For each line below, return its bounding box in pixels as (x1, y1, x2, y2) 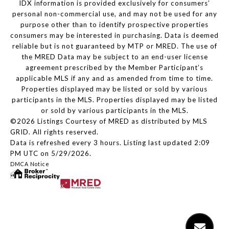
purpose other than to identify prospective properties (20, 20, 209, 29)
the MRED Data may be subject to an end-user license (21, 53, 208, 61)
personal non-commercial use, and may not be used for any (12, 10, 217, 18)
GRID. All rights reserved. (10, 128, 99, 136)
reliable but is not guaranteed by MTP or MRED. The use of (12, 42, 217, 51)
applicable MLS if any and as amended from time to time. (16, 74, 213, 83)
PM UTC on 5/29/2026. (10, 149, 94, 158)
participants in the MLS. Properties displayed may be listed (11, 96, 218, 104)
